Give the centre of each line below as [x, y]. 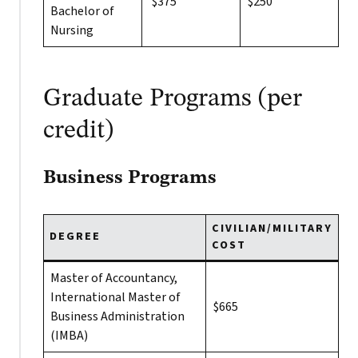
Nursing [72, 30]
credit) [78, 131]
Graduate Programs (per [173, 99]
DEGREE [75, 237]
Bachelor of [82, 11]
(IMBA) [69, 336]
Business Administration [117, 316]
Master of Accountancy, [114, 278]
